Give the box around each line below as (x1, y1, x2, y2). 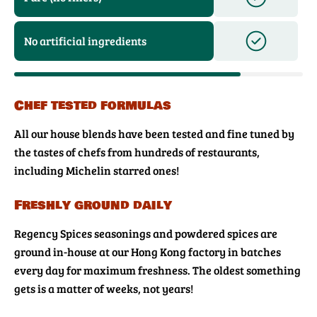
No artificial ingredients (24, 33, 146, 49)
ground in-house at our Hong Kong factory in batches (14, 244, 281, 260)
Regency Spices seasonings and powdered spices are (14, 226, 277, 241)
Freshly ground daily (14, 195, 172, 216)
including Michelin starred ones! (14, 163, 179, 178)
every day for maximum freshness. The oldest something (14, 263, 301, 278)
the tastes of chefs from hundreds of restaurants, (14, 144, 260, 160)
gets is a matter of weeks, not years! (14, 281, 193, 296)
